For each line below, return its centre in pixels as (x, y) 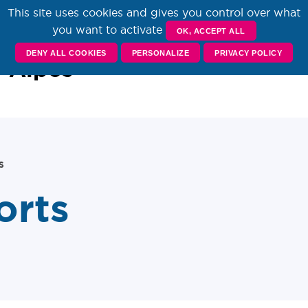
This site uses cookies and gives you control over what (154, 12)
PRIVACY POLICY (249, 53)
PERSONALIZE (161, 53)
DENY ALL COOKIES (66, 53)
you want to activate (109, 29)
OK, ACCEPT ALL (211, 31)
